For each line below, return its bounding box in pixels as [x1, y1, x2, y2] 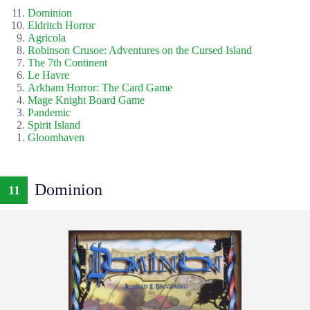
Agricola [28, 31, 66, 44]
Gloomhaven [28, 131, 84, 143]
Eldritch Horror [28, 19, 95, 31]
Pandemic [28, 106, 71, 118]
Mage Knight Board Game [28, 93, 145, 106]
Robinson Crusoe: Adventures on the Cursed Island [28, 44, 252, 56]
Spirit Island [28, 118, 80, 131]
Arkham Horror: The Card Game [28, 81, 172, 93]
